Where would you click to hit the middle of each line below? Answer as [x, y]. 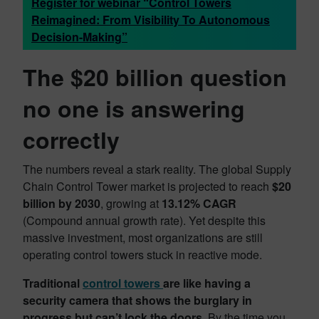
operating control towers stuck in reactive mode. [142, 255]
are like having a [207, 283]
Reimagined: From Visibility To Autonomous [151, 20]
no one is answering [134, 108]
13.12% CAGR [199, 203]
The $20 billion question [155, 77]
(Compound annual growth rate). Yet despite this [144, 220]
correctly [71, 140]
